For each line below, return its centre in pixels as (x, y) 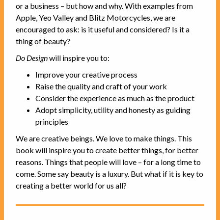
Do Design (32, 57)
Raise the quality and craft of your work (101, 86)
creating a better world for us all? (71, 185)
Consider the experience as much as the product (115, 98)
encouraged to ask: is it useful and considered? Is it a (103, 29)
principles (52, 121)
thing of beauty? (43, 41)
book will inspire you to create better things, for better (107, 150)
